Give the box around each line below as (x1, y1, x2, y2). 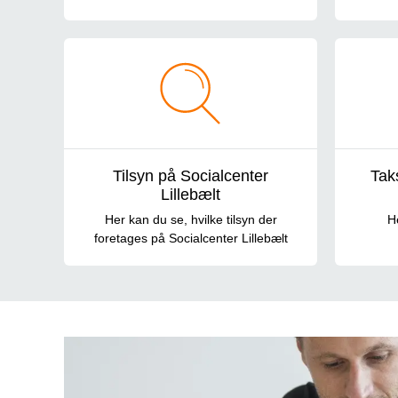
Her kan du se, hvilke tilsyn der (104, 211, 277, 227)
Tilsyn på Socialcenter (113, 166, 268, 185)
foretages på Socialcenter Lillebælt (93, 230, 288, 245)
